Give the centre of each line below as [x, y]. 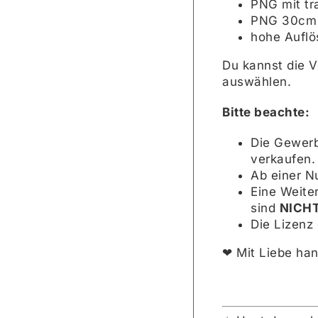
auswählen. [257, 81]
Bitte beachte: [266, 112]
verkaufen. [283, 159]
